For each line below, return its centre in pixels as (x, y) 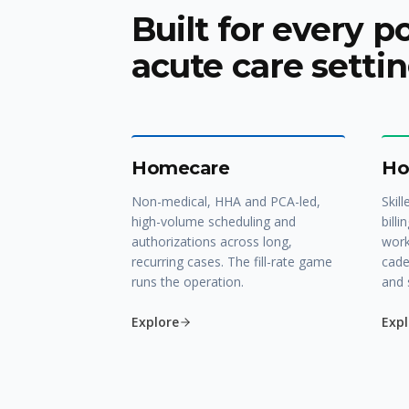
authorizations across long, (212, 241)
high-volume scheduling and (214, 221)
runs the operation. (188, 282)
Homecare (180, 168)
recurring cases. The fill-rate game (232, 262)
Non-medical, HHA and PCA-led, (226, 201)
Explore (155, 322)
